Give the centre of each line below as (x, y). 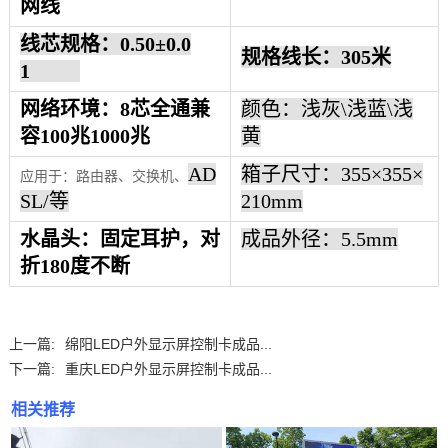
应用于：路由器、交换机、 (103, 176)
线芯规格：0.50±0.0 (105, 44)
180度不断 (84, 266)
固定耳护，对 (159, 239)
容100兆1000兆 (84, 136)
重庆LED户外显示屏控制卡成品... (168, 369)
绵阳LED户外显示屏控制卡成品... (168, 344)
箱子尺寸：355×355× (331, 174)
